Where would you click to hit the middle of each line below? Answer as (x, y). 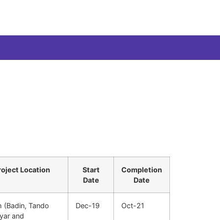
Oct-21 (133, 206)
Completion (142, 170)
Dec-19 (88, 206)
